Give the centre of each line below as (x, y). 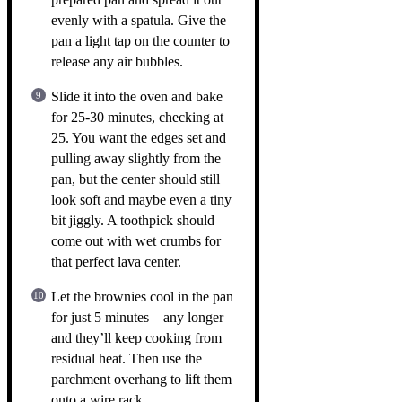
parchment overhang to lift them (141, 379)
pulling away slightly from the (136, 158)
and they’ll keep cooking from (136, 337)
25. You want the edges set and (139, 137)
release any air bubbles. (117, 61)
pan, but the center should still (135, 179)
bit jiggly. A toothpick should (133, 220)
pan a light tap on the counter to (140, 40)
